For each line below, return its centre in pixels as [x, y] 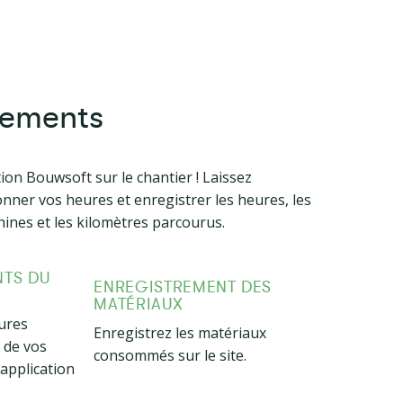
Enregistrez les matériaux [180, 333]
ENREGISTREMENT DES [183, 287]
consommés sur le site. [170, 355]
